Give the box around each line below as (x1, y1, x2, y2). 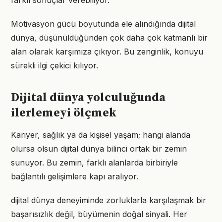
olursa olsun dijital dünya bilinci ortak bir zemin (11, 144, 187, 154)
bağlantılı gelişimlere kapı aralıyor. (11, 171, 138, 181)
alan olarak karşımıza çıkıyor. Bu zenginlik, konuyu (11, 47, 203, 56)
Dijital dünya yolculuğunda (11, 90, 166, 105)
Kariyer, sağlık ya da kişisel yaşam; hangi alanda (11, 130, 190, 140)
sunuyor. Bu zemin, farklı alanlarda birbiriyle (11, 158, 178, 167)
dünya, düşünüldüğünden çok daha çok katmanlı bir (11, 33, 208, 43)
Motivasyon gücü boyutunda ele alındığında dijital (11, 19, 196, 29)
